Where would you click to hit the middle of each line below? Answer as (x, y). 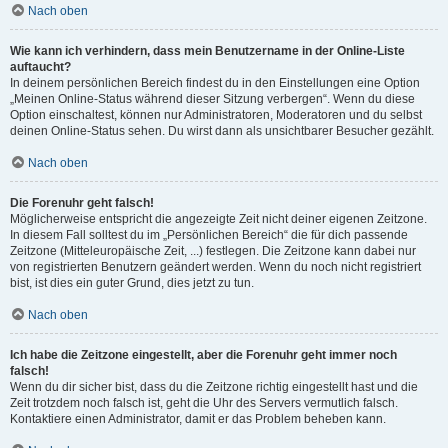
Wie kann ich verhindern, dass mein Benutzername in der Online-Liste (207, 51)
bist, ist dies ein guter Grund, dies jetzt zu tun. (132, 283)
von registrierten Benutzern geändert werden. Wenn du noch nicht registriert (215, 267)
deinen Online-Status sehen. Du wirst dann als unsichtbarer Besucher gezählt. (222, 131)
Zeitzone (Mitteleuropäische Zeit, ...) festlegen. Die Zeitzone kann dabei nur (213, 251)
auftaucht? (40, 67)
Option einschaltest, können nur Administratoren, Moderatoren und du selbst (216, 115)
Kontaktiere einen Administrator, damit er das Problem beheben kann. (198, 419)
